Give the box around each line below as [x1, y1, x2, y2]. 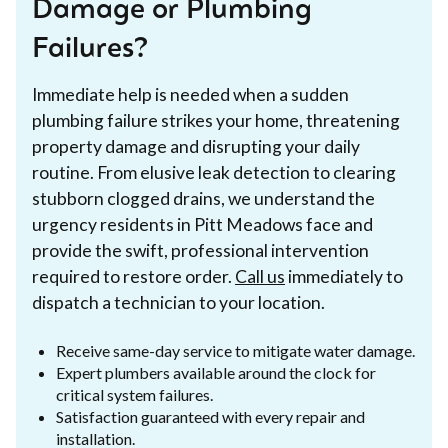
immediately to [285, 265, 403, 287]
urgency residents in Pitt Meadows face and [32, 213, 373, 235]
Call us [235, 265, 285, 287]
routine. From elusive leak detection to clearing [32, 161, 396, 183]
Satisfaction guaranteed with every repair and [56, 406, 365, 426]
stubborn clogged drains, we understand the [32, 187, 375, 209]
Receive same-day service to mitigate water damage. [56, 340, 415, 360]
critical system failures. [56, 384, 213, 404]
